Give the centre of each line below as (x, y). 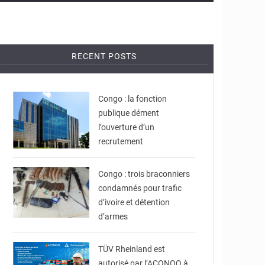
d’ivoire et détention (134, 202)
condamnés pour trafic (140, 188)
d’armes (113, 216)
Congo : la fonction (133, 99)
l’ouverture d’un (127, 127)
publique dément (129, 113)
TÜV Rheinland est (132, 249)
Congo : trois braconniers (144, 174)
